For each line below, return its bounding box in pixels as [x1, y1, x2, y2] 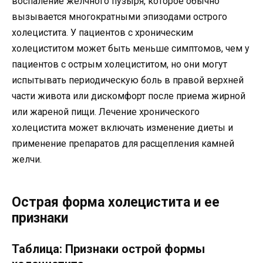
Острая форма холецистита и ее [12, 194, 220, 210]
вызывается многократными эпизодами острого [12, 11, 227, 22]
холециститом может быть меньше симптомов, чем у [12, 42, 249, 54]
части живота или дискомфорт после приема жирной [12, 90, 245, 102]
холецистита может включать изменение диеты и [12, 122, 233, 133]
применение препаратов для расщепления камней [12, 137, 234, 149]
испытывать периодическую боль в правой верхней [12, 74, 244, 86]
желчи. [12, 153, 42, 165]
